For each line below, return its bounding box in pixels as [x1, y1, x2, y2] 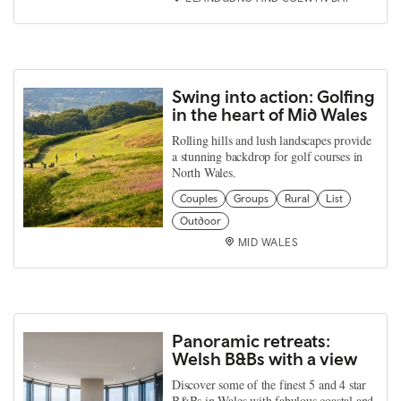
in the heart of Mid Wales [172, 103, 368, 124]
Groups [234, 192, 269, 205]
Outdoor [180, 214, 221, 227]
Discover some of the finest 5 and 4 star [172, 375, 367, 393]
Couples [180, 192, 218, 205]
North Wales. [172, 163, 236, 181]
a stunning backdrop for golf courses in [172, 147, 363, 165]
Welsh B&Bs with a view [172, 347, 357, 369]
